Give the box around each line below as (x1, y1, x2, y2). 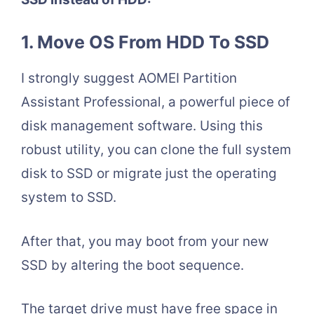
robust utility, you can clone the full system (21, 142, 292, 158)
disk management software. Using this (21, 118, 263, 135)
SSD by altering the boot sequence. (21, 257, 244, 273)
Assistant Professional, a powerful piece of (21, 94, 290, 111)
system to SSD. (21, 189, 116, 206)
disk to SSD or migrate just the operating (21, 165, 277, 182)
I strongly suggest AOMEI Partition (21, 70, 237, 87)
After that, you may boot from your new (21, 233, 268, 250)
